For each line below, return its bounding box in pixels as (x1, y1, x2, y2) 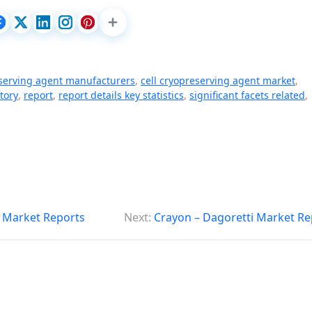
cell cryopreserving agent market (141, 74, 295, 87)
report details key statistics (58, 88, 184, 102)
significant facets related (189, 88, 305, 102)
